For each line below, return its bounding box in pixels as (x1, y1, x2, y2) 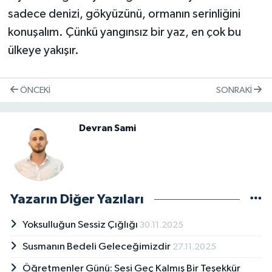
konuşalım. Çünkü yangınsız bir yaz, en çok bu (7, 26, 241, 39)
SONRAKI (216, 85, 254, 95)
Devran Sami (79, 123, 136, 134)
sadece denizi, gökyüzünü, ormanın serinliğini (7, 8, 240, 21)
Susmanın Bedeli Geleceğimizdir (22, 242, 172, 253)
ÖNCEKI (18, 85, 50, 95)
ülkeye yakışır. (7, 44, 79, 57)
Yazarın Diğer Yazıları (10, 192, 144, 206)
